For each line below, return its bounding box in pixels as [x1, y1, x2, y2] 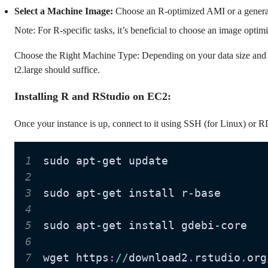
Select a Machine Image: [14, 5, 115, 16]
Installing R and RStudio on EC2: [14, 90, 171, 102]
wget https [42, 251, 109, 264]
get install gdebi [102, 219, 214, 232]
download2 [128, 251, 188, 264]
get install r [102, 187, 188, 200]
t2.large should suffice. [14, 64, 100, 75]
